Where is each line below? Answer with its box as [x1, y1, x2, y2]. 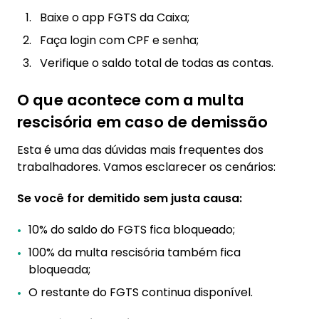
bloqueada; [28, 261, 90, 278]
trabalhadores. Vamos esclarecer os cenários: [17, 159, 276, 175]
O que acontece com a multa [17, 89, 244, 111]
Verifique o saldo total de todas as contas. [40, 55, 273, 71]
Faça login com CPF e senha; [40, 32, 199, 48]
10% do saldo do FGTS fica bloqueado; [28, 221, 235, 238]
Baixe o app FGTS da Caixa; [40, 9, 189, 26]
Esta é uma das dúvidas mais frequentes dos [17, 142, 263, 158]
